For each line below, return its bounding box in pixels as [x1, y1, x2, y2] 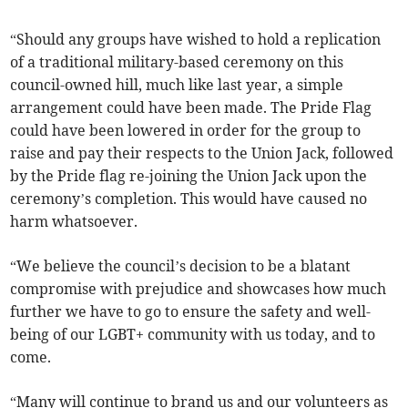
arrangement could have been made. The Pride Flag [10, 98, 372, 117]
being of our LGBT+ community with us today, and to [10, 325, 376, 344]
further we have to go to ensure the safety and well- [10, 302, 372, 321]
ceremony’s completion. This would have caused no [10, 189, 368, 209]
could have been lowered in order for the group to [10, 121, 362, 140]
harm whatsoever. [10, 212, 142, 231]
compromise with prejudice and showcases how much [10, 280, 387, 299]
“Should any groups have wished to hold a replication [10, 30, 382, 49]
